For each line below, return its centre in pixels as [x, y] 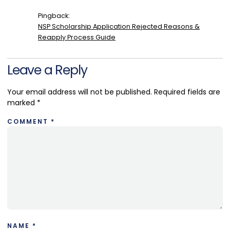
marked [22, 103]
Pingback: [54, 16]
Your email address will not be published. [80, 92]
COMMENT [29, 121]
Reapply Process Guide [77, 37]
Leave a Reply [47, 70]
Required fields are [187, 92]
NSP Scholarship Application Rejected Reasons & [119, 26]
